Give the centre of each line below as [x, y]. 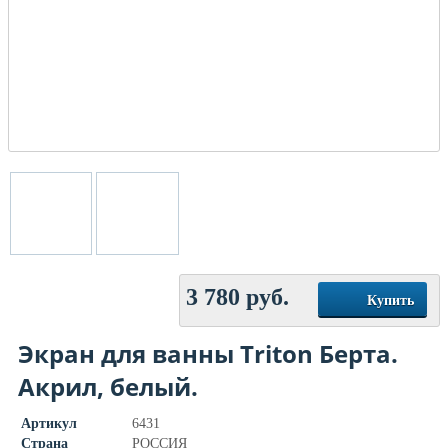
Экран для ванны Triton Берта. [208, 353]
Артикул [49, 423]
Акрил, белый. [108, 386]
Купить [390, 300]
